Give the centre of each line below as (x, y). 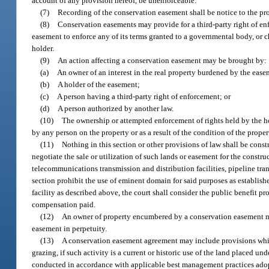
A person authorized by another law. (116, 108)
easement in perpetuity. (70, 228)
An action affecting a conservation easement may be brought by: (162, 60)
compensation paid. (64, 204)
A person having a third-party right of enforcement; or (144, 96)
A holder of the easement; (99, 84)
